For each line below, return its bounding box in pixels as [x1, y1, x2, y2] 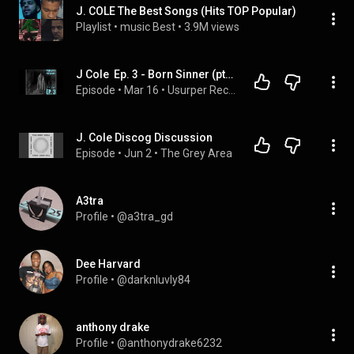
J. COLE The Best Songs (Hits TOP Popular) [76, 5, 296, 17]
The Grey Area [160, 147, 232, 160]
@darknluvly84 [117, 273, 190, 286]
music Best [120, 21, 175, 33]
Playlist [76, 21, 111, 33]
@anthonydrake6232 [117, 337, 222, 349]
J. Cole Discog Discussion [76, 131, 213, 144]
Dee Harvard [76, 258, 141, 270]
